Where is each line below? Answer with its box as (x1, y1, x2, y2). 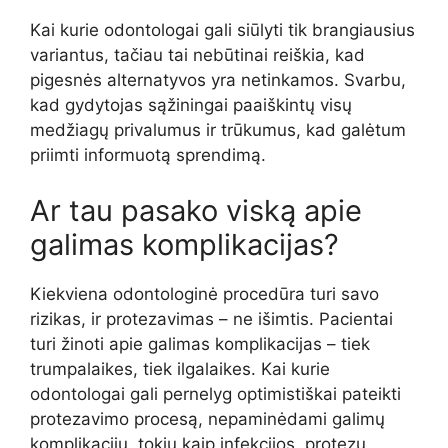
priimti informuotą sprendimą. (30, 145, 266, 166)
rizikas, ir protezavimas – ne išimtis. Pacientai (30, 308, 393, 329)
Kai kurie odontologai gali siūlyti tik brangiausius (30, 20, 415, 41)
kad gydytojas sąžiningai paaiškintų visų (30, 95, 352, 116)
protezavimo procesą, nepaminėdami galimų (30, 408, 385, 429)
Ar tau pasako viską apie (30, 192, 362, 228)
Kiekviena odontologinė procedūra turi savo (30, 283, 379, 304)
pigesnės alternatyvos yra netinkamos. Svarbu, (30, 70, 406, 91)
